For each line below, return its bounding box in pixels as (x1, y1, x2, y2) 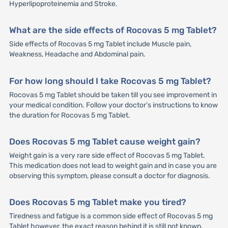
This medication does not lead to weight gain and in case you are (9, 161, 217, 170)
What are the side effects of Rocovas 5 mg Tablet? (9, 25, 217, 36)
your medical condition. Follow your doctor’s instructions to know (9, 100, 218, 109)
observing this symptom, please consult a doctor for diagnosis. (9, 171, 210, 180)
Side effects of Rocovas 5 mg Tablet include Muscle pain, (9, 40, 191, 49)
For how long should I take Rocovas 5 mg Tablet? (9, 75, 211, 86)
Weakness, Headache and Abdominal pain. (9, 50, 146, 59)
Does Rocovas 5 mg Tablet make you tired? (9, 196, 186, 207)
